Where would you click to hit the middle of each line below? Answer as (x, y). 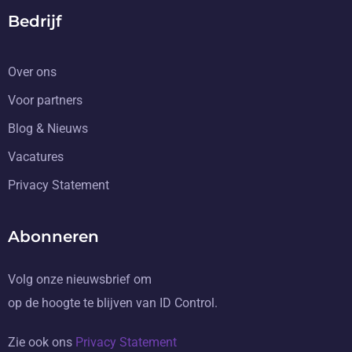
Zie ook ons (42, 342)
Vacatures (36, 157)
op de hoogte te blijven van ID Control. (113, 303)
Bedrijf (35, 21)
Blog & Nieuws (48, 128)
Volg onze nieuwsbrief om (80, 279)
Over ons (32, 72)
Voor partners (45, 100)
